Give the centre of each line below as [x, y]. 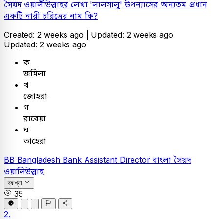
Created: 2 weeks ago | [47, 34]
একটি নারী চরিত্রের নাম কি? [51, 15]
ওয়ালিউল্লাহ [24, 171]
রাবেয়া [35, 118]
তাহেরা [35, 141]
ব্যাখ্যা [15, 183]
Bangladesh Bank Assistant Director [85, 160]
